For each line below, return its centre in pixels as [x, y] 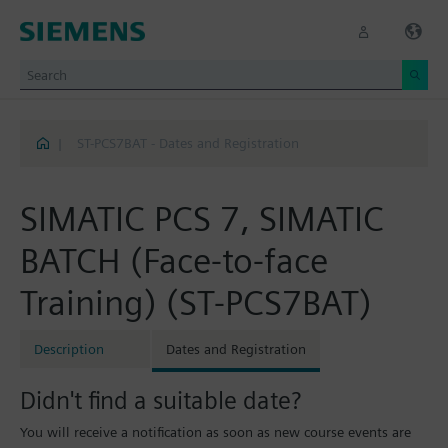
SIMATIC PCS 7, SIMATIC [202, 218]
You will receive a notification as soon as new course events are [215, 432]
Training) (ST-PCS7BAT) [196, 302]
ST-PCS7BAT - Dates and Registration [187, 143]
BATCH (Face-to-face [174, 260]
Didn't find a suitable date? [160, 400]
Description [69, 349]
